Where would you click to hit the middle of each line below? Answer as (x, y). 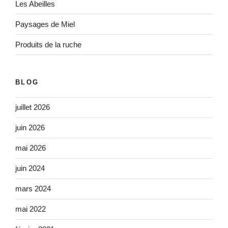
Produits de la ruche (48, 44)
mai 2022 (31, 209)
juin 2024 (30, 168)
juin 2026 (30, 128)
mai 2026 (31, 148)
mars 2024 (33, 189)
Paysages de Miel (45, 24)
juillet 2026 (33, 107)
